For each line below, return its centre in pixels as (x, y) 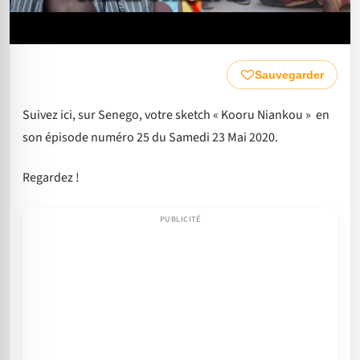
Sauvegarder (289, 75)
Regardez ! (51, 178)
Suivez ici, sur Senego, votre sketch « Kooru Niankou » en (176, 115)
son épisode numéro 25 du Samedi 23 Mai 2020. (150, 137)
